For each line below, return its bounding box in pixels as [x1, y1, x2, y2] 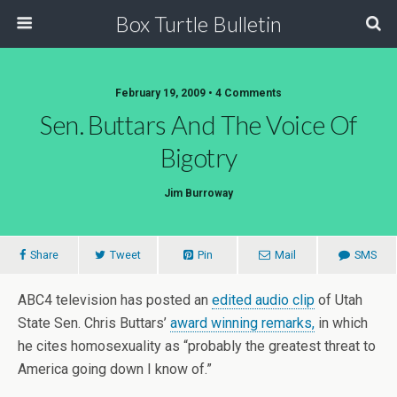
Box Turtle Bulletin [115, 11, 282, 36]
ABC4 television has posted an [18, 292, 212, 308]
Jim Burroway [164, 187, 233, 199]
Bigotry [160, 143, 237, 173]
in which [315, 315, 368, 331]
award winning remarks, [170, 315, 315, 331]
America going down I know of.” [18, 361, 212, 378]
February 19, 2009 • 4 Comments [115, 87, 282, 99]
